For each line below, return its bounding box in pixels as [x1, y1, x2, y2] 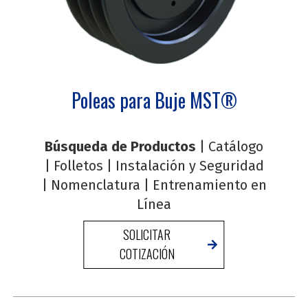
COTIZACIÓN [119, 244, 175, 263]
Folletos [53, 157, 103, 174]
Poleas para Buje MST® [71, 85, 237, 114]
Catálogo [208, 137, 263, 155]
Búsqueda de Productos [45, 137, 196, 155]
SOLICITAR [123, 225, 171, 243]
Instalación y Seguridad [115, 157, 264, 174]
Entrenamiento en [152, 176, 267, 193]
